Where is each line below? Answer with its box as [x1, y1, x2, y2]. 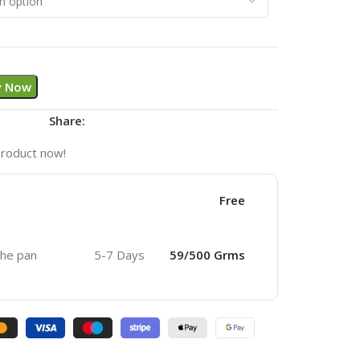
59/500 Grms [169, 247, 245, 263]
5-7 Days [93, 247, 145, 263]
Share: [49, 112, 85, 129]
